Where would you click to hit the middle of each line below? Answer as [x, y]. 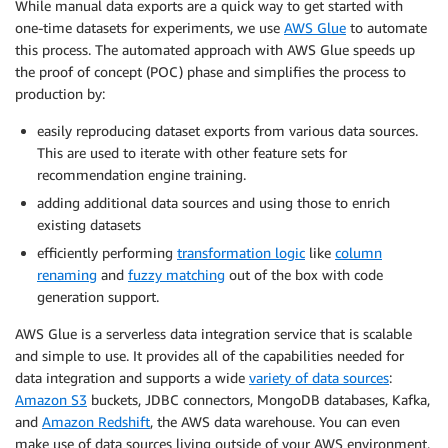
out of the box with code [304, 274]
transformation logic [241, 252]
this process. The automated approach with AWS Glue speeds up [215, 49]
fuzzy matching [176, 274]
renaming [67, 274]
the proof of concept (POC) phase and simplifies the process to [210, 71]
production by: [60, 93]
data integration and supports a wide [132, 377]
